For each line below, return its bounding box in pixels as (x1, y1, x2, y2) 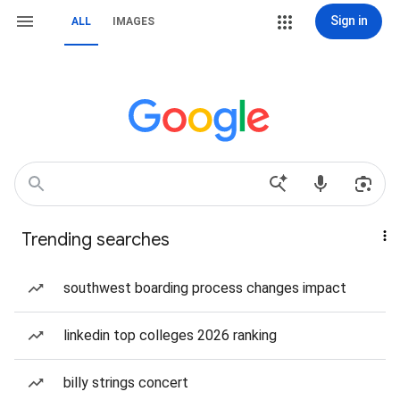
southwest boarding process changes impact (63, 279, 346, 296)
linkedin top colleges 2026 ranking (63, 327, 277, 344)
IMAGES (112, 15, 154, 28)
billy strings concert (63, 374, 188, 391)
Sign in (329, 13, 368, 28)
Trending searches (21, 229, 170, 251)
